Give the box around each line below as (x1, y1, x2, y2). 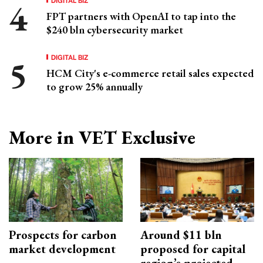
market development (9, 241, 116, 257)
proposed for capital (140, 241, 245, 257)
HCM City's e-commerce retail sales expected (46, 66, 254, 80)
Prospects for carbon (9, 227, 117, 243)
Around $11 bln (140, 227, 222, 243)
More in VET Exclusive (9, 125, 195, 150)
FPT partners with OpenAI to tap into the (46, 9, 236, 23)
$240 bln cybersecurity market (46, 23, 183, 37)
